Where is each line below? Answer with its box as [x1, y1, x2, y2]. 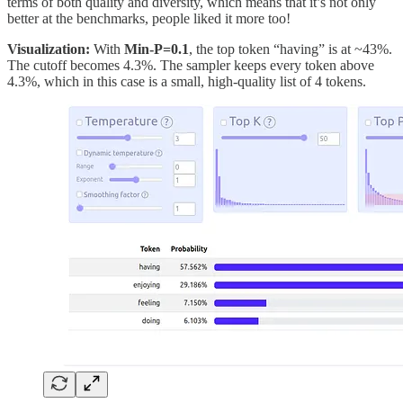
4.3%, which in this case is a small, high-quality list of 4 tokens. [7, 74, 366, 90]
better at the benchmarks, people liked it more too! [7, 11, 291, 27]
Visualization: [7, 41, 90, 58]
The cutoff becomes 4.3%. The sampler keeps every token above [7, 58, 374, 74]
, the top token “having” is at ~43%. [189, 41, 392, 58]
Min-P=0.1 [124, 41, 189, 58]
